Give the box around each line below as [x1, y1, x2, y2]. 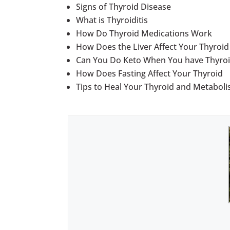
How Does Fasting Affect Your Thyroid [76, 68, 223, 80]
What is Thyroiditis [76, 14, 148, 26]
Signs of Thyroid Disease [76, 1, 171, 13]
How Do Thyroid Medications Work [76, 28, 212, 40]
